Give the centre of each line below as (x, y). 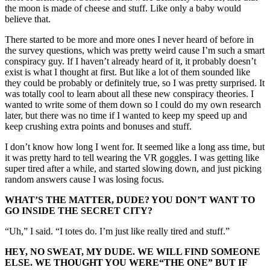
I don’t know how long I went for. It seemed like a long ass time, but (135, 147)
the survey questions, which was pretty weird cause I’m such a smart (135, 51)
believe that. (29, 19)
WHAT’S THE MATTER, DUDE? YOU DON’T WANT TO (130, 200)
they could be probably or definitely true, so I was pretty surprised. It (135, 83)
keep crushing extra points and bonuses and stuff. (99, 127)
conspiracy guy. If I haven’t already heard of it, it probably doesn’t (130, 61)
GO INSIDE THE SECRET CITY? (79, 211)
